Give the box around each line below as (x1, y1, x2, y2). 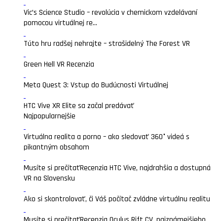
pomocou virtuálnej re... (24, 18, 97, 28)
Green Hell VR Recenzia (24, 59, 94, 70)
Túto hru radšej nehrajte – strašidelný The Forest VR (24, 38, 190, 49)
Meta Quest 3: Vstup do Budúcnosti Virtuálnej (24, 80, 170, 90)
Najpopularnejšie (24, 111, 75, 121)
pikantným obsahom (24, 142, 89, 152)
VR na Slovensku (24, 173, 75, 184)
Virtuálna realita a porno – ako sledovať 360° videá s (24, 132, 189, 142)
